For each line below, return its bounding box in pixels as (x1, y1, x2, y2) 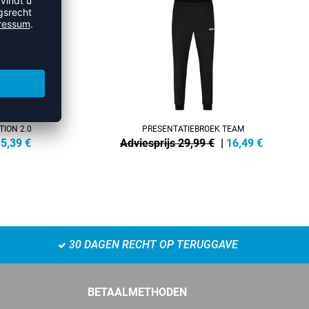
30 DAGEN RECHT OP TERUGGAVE (66, 237, 238, 251)
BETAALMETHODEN (88, 285, 187, 299)
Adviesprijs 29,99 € (120, 136, 215, 150)
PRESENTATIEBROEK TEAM (142, 123, 244, 134)
